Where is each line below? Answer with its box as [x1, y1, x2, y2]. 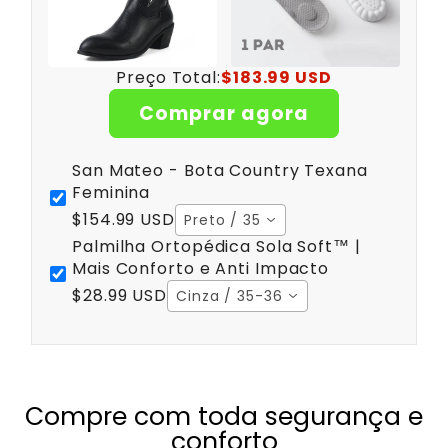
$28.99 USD [72, 283, 167, 307]
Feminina [72, 181, 151, 205]
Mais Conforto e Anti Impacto [72, 257, 330, 281]
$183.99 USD [220, 66, 332, 90]
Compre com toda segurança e [25, 399, 423, 435]
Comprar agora [139, 99, 309, 127]
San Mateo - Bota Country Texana [72, 159, 368, 183]
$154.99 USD [72, 207, 175, 231]
